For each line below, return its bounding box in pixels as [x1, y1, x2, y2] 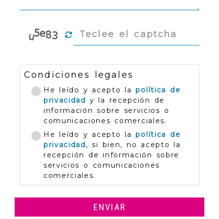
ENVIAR [93, 201, 126, 212]
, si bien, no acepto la [86, 140, 181, 149]
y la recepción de [87, 95, 165, 105]
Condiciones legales [24, 69, 133, 80]
